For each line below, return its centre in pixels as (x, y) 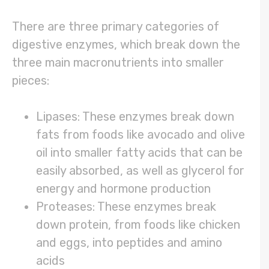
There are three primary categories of (116, 27)
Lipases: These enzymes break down (135, 117)
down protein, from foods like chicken (138, 225)
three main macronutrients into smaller (118, 63)
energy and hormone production (123, 189)
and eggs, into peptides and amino (129, 243)
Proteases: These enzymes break (126, 207)
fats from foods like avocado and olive (141, 135)
